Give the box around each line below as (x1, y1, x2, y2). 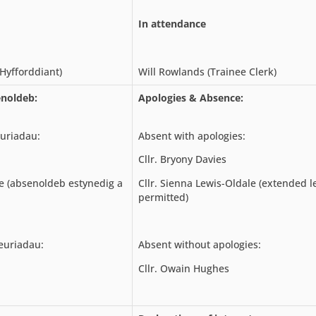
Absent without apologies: (138, 238, 261, 252)
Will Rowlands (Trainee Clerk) (138, 64, 276, 78)
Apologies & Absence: (138, 90, 243, 104)
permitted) (138, 190, 188, 204)
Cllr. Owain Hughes (138, 261, 229, 275)
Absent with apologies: (138, 128, 245, 142)
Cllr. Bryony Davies (138, 152, 226, 166)
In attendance (138, 17, 206, 31)
